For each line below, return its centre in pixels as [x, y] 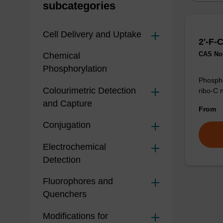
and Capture [67, 103]
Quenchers [64, 194]
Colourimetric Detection [89, 90]
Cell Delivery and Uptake [92, 34]
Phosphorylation [75, 69]
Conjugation [66, 125]
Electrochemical [74, 147]
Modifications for [75, 216]
